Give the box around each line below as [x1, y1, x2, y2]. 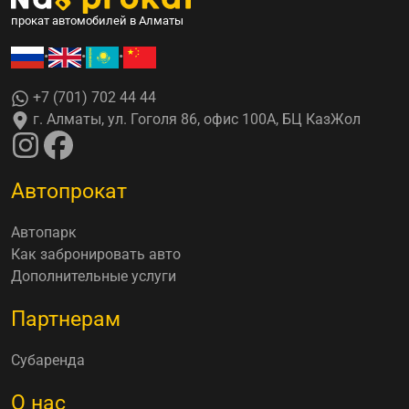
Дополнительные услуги [11, 267, 176, 286]
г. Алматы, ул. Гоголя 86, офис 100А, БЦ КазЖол [29, 110, 361, 129]
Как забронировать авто [11, 246, 181, 264]
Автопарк [11, 224, 77, 242]
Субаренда [11, 351, 85, 370]
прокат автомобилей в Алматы [11, 14, 184, 28]
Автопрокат [11, 178, 127, 204]
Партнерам [11, 306, 121, 332]
